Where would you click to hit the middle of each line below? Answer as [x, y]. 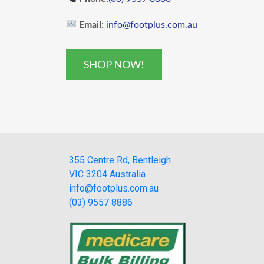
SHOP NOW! [114, 64]
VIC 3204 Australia [107, 174]
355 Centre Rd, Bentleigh [120, 160]
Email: [92, 24]
